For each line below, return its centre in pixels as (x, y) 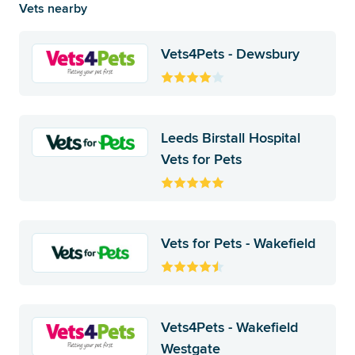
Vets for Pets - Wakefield (239, 244)
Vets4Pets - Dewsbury (231, 54)
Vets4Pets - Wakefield (230, 328)
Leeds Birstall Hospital (231, 138)
